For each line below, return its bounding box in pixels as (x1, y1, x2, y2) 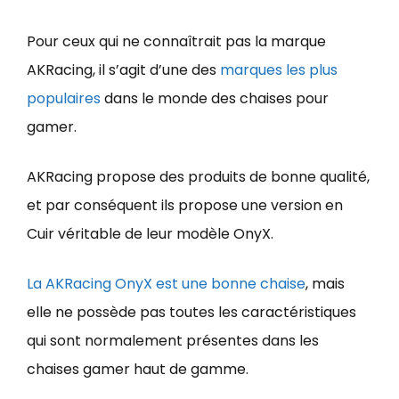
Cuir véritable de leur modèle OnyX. (27, 224, 273, 244)
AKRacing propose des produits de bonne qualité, (27, 167, 370, 187)
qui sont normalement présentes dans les (27, 330, 319, 351)
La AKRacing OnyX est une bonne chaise (27, 273, 305, 294)
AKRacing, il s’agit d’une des (27, 60, 220, 80)
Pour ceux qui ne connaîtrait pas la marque (27, 31, 326, 52)
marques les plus (220, 60, 338, 80)
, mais (305, 273, 345, 294)
